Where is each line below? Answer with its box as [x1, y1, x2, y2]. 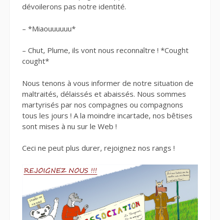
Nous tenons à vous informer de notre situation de [22, 78, 193, 88]
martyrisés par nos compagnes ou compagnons [22, 99, 183, 110]
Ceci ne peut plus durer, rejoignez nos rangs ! [22, 143, 175, 153]
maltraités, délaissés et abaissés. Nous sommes [22, 88, 186, 99]
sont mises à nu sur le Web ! [22, 121, 117, 131]
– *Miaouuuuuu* [22, 23, 76, 33]
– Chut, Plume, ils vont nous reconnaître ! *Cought [22, 45, 189, 55]
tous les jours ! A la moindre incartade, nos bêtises [22, 110, 192, 120]
